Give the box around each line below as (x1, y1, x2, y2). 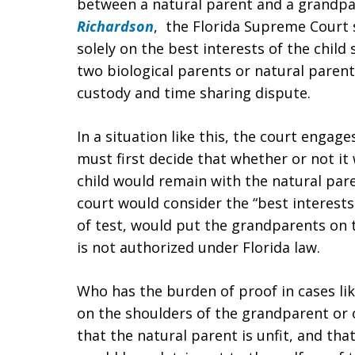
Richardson (77, 17, 154, 36)
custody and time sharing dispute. (77, 83, 311, 102)
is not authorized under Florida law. (77, 238, 320, 257)
